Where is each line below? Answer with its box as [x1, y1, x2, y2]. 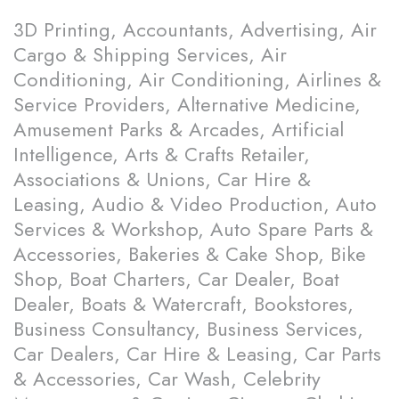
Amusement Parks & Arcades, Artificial [13, 115, 344, 144]
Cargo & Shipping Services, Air [13, 40, 287, 69]
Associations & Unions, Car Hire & [13, 165, 311, 194]
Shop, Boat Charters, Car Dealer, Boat [13, 265, 339, 294]
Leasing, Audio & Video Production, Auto [13, 190, 377, 219]
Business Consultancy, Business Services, [13, 314, 363, 344]
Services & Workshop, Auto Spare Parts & [13, 215, 373, 244]
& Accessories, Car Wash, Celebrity [13, 364, 321, 394]
